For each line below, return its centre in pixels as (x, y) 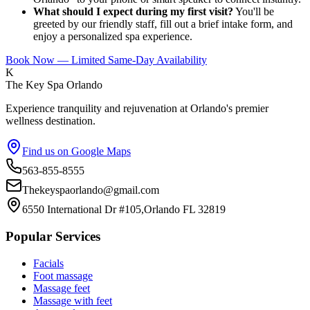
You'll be (254, 12)
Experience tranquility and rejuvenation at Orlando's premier (137, 109)
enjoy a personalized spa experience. (113, 37)
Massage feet (62, 288)
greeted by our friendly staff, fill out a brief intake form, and (163, 24)
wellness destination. (51, 121)
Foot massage (63, 275)
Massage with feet (73, 300)
